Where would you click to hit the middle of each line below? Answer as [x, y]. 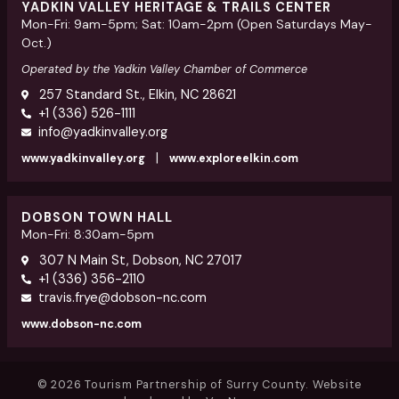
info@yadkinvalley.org [103, 132]
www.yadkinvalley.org [83, 159]
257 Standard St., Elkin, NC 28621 [136, 94]
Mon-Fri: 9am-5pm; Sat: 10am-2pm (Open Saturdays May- [197, 24]
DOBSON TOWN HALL [97, 217]
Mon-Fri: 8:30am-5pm [88, 234]
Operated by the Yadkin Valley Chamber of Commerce [164, 69]
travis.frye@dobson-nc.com [123, 297]
